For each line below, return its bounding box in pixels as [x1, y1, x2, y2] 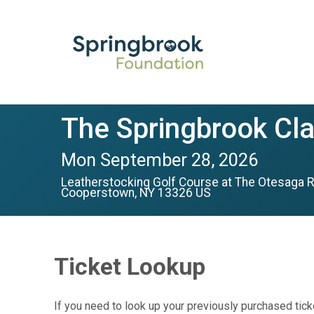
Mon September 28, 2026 [61, 149, 258, 170]
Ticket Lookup [54, 252, 205, 280]
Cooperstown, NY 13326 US [61, 185, 211, 200]
